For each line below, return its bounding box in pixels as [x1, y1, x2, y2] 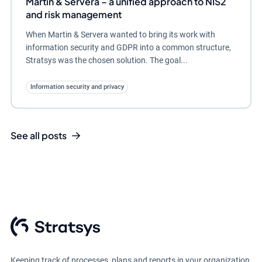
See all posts [10, 129, 67, 142]
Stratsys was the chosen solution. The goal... [25, 55, 188, 65]
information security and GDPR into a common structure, [25, 42, 231, 52]
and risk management [25, 8, 122, 20]
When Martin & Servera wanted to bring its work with [25, 29, 215, 39]
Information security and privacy [30, 83, 124, 91]
